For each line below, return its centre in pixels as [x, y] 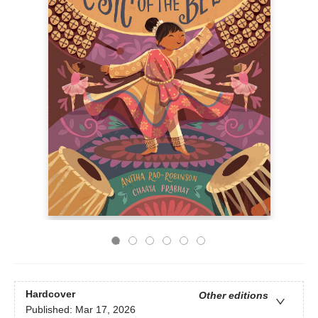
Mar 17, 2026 [105, 310]
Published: [50, 310]
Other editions [234, 296]
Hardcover [50, 294]
